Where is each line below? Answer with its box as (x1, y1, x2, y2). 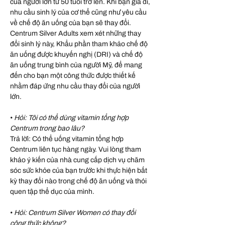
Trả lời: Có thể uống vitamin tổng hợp (10, 135, 124, 143)
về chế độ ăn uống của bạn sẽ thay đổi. (10, 19, 131, 27)
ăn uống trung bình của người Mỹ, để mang (10, 61, 142, 69)
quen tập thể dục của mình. (10, 188, 94, 196)
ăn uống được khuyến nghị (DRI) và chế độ (10, 51, 143, 59)
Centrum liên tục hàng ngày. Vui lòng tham (10, 146, 141, 154)
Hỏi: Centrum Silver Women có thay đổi (14, 209, 136, 217)
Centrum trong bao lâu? (10, 125, 84, 133)
